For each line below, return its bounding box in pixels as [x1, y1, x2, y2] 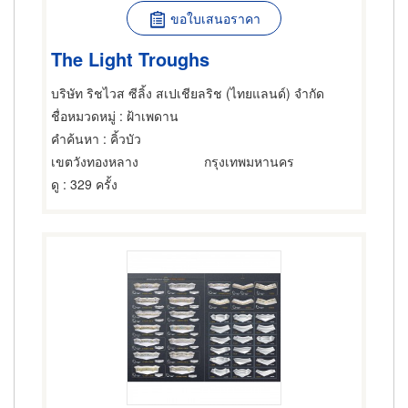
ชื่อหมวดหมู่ [51, 107, 116, 125]
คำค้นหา [51, 129, 99, 148]
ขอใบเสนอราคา [169, 9, 260, 27]
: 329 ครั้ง [59, 175, 117, 193]
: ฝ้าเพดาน [116, 107, 178, 125]
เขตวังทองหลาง [51, 152, 138, 170]
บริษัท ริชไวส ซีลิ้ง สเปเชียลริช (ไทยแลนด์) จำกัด [51, 84, 324, 102]
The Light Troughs [51, 45, 209, 72]
